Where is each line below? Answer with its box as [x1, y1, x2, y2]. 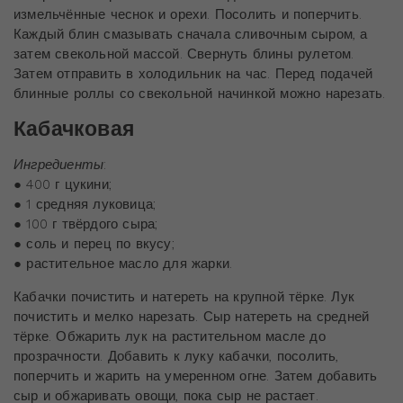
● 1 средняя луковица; [13, 195, 157, 212]
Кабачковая [13, 116, 134, 140]
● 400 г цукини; [13, 175, 112, 193]
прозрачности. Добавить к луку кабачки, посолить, [13, 347, 339, 364]
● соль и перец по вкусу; [13, 235, 175, 252]
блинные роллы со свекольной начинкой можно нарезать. [13, 85, 386, 102]
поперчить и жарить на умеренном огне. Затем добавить [13, 367, 378, 384]
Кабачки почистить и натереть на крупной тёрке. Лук [13, 288, 354, 305]
